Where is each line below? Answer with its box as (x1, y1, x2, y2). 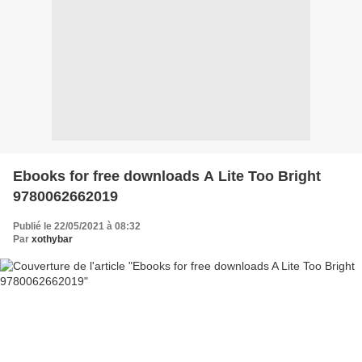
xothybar (32, 233, 73, 245)
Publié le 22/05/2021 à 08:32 (13, 220, 141, 232)
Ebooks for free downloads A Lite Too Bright (13, 167, 321, 184)
